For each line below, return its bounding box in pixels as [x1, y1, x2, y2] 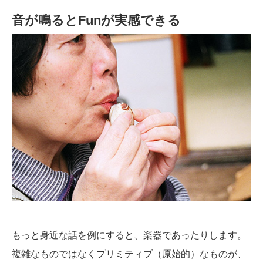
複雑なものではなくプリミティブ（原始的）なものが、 [12, 249, 247, 259]
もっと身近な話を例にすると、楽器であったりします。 [12, 230, 247, 241]
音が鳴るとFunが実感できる [12, 13, 181, 28]
